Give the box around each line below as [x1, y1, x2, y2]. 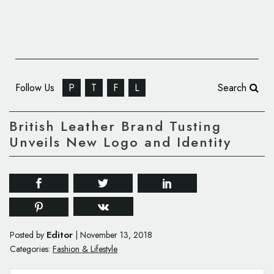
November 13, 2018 [80, 229, 152, 242]
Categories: [10, 243, 50, 256]
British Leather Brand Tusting [9, 116, 221, 136]
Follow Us [15, 81, 57, 95]
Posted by [10, 229, 46, 242]
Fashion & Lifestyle [53, 243, 117, 256]
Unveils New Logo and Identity [9, 132, 231, 152]
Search [218, 81, 250, 95]
